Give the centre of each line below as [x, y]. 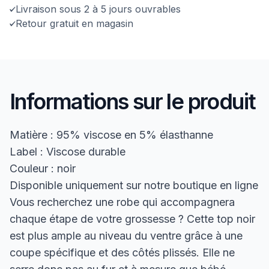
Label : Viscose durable [68, 151]
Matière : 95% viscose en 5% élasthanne [111, 134]
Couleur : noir [43, 168]
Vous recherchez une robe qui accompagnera [122, 202]
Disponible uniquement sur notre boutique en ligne [134, 185]
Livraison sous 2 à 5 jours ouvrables [98, 9]
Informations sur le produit [133, 101]
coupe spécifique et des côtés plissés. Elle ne [122, 252]
